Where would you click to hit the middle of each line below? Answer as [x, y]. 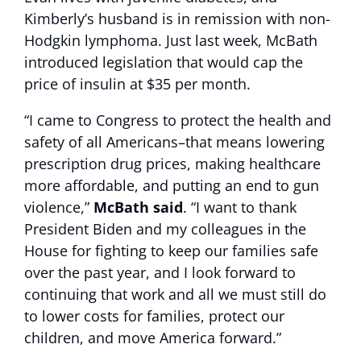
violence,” [59, 207]
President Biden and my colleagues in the [165, 229]
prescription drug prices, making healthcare [172, 164]
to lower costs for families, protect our [154, 316]
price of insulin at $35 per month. [137, 84]
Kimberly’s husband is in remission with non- [177, 19]
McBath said [138, 207]
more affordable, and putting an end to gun [172, 185]
